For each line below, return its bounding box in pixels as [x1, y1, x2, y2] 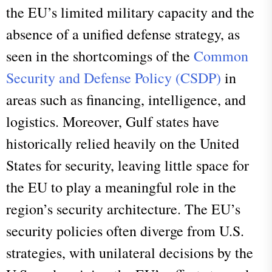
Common [194, 46, 248, 66]
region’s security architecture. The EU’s [6, 199, 240, 219]
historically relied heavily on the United [6, 133, 239, 153]
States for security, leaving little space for [6, 155, 249, 175]
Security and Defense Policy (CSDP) [6, 67, 221, 87]
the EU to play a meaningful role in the [6, 177, 236, 197]
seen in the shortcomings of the [6, 46, 194, 66]
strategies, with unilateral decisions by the [6, 242, 253, 262]
